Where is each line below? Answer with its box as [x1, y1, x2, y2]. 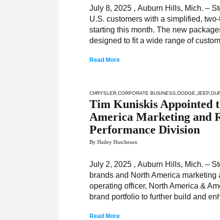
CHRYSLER [89, 90, 117, 96]
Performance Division [89, 123, 200, 136]
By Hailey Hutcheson [89, 139, 138, 145]
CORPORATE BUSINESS [118, 90, 176, 96]
